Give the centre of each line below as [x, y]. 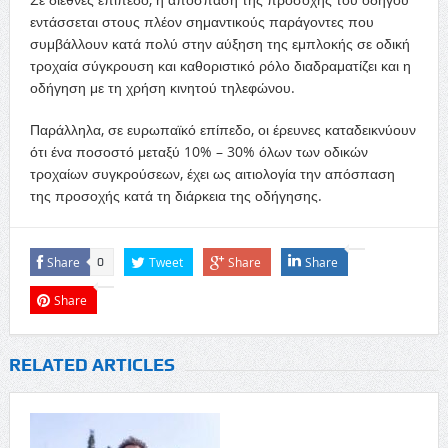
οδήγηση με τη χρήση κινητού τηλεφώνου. [162, 87]
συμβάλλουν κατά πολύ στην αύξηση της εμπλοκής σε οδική [219, 43]
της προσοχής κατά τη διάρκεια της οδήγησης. [175, 195]
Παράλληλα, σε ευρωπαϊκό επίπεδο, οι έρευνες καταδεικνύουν [222, 129]
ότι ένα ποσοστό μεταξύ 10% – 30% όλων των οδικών [198, 151]
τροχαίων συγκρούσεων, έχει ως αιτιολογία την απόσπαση [212, 173]
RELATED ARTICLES [91, 364]
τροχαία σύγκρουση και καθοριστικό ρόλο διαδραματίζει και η [220, 65]
